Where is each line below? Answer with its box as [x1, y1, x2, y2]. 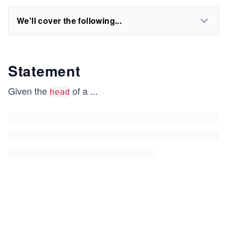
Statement [8, 60, 81, 81]
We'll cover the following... [17, 15, 122, 26]
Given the [8, 84, 50, 97]
